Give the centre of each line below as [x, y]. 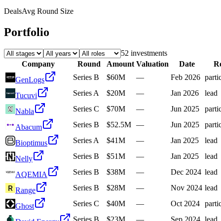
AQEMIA [31, 175]
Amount [120, 64]
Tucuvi [26, 96]
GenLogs [30, 80]
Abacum [29, 127]
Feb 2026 [185, 77]
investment [147, 53]
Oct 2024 [185, 204]
